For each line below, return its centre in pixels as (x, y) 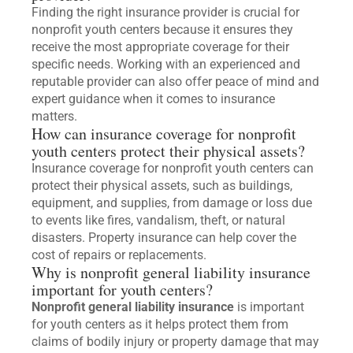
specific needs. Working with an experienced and (166, 65)
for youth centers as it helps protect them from (160, 325)
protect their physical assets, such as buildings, (162, 186)
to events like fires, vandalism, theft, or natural (158, 221)
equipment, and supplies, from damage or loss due (172, 203)
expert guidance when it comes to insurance (153, 99)
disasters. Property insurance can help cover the (164, 238)
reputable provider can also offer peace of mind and (175, 82)
